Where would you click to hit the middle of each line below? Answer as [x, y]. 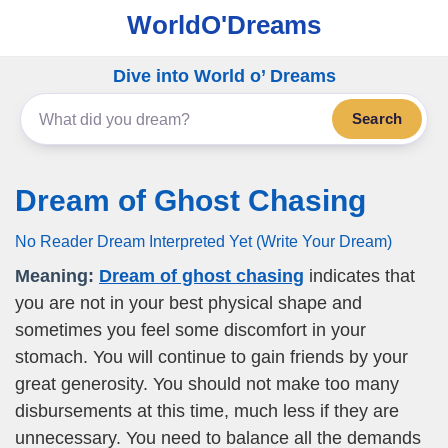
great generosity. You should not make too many [207, 384]
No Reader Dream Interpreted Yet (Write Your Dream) [203, 241]
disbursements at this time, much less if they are [207, 411]
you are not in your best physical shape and [188, 303]
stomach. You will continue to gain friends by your [211, 357]
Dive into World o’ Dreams [224, 76]
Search [377, 118]
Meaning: [54, 276]
